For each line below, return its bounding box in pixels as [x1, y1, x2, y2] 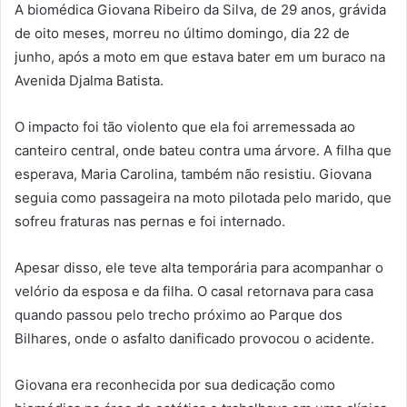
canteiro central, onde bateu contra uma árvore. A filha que [15, 142, 392, 160]
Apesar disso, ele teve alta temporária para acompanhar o [15, 259, 383, 277]
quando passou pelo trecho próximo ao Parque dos [15, 306, 342, 324]
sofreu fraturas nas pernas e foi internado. [15, 213, 285, 231]
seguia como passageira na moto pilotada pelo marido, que [15, 189, 392, 207]
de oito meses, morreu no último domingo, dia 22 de [15, 25, 350, 43]
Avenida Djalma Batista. [15, 72, 164, 90]
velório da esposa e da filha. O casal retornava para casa [15, 283, 373, 301]
